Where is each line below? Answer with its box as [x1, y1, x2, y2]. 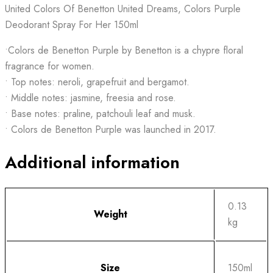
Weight [93, 207, 127, 222]
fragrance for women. [5, 59, 94, 73]
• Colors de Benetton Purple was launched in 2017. [5, 122, 216, 136]
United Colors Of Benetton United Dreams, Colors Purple [5, 2, 241, 16]
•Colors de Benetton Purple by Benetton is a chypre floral [5, 43, 243, 57]
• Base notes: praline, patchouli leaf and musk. [5, 107, 196, 121]
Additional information [5, 150, 180, 175]
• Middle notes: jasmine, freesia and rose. [5, 91, 176, 105]
